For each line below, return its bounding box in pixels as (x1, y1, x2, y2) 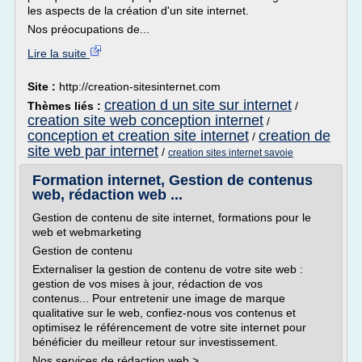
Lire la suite (27, 47, 90, 60)
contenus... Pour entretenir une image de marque (32, 292, 285, 305)
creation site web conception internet (27, 112, 263, 128)
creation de (259, 128, 330, 144)
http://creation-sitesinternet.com (59, 80, 221, 93)
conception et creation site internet (27, 128, 249, 144)
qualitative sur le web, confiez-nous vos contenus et (32, 306, 296, 319)
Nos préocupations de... (27, 23, 149, 36)
